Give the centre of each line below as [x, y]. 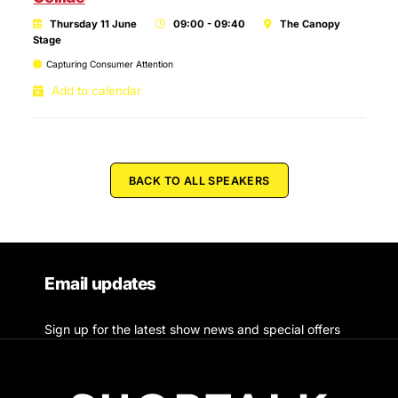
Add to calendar [97, 91]
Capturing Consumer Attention [110, 64]
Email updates [101, 283]
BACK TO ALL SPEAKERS [199, 181]
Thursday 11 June [94, 24]
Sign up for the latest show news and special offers [192, 329]
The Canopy [310, 24]
